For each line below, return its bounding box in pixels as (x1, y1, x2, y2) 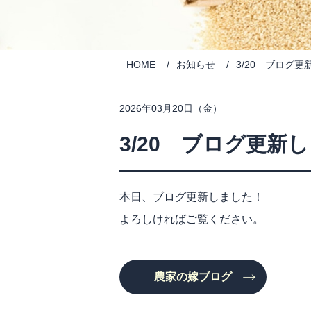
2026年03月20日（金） (119, 103, 222, 114)
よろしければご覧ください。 (119, 213, 264, 225)
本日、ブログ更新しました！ (119, 191, 264, 203)
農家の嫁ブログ (154, 271, 232, 283)
